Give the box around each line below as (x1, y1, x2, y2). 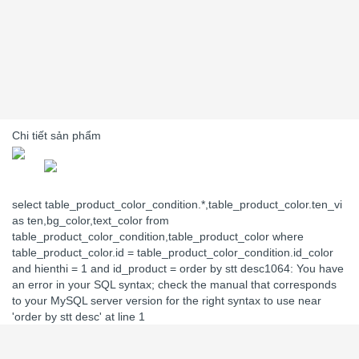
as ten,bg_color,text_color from (12, 214, 169, 228)
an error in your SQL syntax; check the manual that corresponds (12, 278, 337, 292)
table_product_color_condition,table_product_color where (12, 230, 304, 244)
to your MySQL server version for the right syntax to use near (12, 294, 321, 308)
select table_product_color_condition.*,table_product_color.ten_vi (12, 198, 342, 212)
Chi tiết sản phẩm (12, 129, 101, 143)
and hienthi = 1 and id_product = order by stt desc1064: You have (12, 262, 344, 276)
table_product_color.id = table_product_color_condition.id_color (12, 246, 333, 260)
